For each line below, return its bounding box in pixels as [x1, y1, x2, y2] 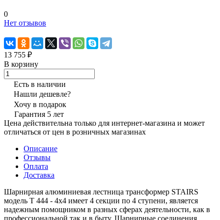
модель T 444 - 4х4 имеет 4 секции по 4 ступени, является [4, 196, 198, 205]
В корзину [4, 59, 38, 68]
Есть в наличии [14, 80, 66, 88]
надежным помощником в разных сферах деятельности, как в [4, 205, 210, 214]
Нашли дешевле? [14, 89, 71, 98]
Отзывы [24, 153, 51, 162]
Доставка [24, 170, 55, 179]
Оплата [24, 162, 48, 170]
